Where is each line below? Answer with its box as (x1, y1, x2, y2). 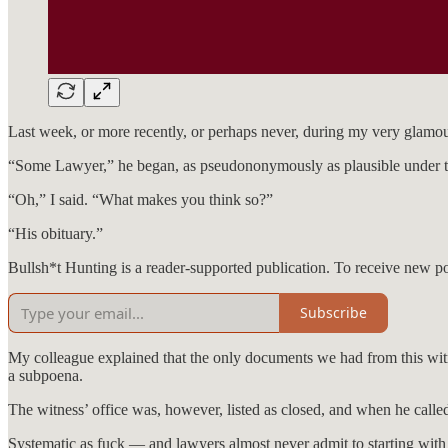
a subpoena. (8, 366, 83, 384)
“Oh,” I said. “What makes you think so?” (8, 190, 273, 208)
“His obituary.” (8, 224, 103, 242)
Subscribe (300, 303, 367, 323)
